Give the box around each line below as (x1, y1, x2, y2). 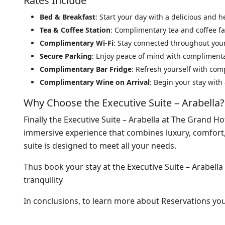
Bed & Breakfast (40, 12, 95, 22)
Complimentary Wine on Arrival (40, 77, 150, 87)
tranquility (24, 174, 63, 185)
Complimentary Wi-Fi (40, 38, 114, 48)
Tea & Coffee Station (40, 25, 110, 35)
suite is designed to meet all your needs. (24, 140, 176, 151)
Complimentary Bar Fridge (40, 64, 132, 74)
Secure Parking (40, 51, 92, 61)
